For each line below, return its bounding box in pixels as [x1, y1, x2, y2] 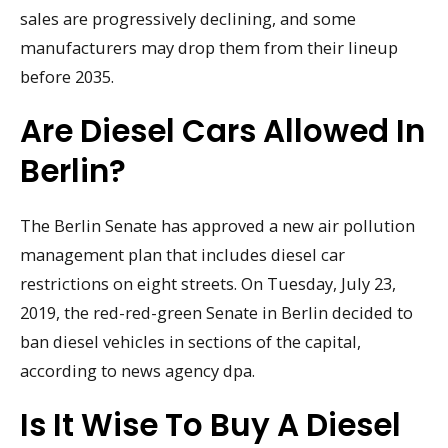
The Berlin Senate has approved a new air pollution [20, 214, 415, 238]
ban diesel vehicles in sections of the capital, [20, 330, 361, 354]
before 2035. [20, 65, 114, 89]
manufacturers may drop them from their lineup [20, 36, 398, 60]
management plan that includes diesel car [20, 243, 345, 267]
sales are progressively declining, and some [20, 7, 356, 31]
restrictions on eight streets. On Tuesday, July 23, [20, 272, 396, 296]
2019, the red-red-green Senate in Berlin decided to [20, 301, 413, 325]
